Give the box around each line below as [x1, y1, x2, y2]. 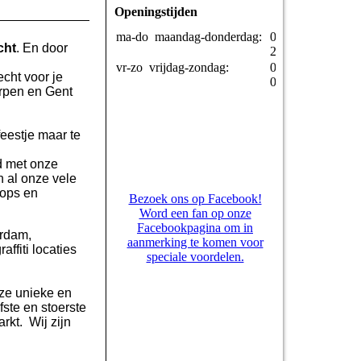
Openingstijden [114, 5, 197, 19]
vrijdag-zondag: [149, 60, 235, 75]
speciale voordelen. [146, 250, 244, 264]
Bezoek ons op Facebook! [128, 192, 262, 206]
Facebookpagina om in [137, 221, 253, 235]
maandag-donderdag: [155, 30, 268, 44]
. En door [16, 40, 68, 55]
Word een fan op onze [139, 206, 251, 221]
